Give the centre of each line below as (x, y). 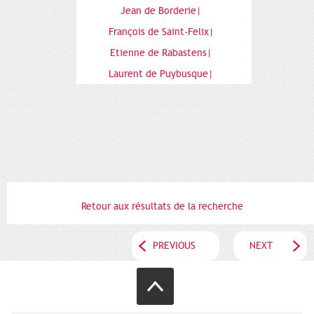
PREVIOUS (174, 245)
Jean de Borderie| (162, 11)
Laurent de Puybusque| (162, 74)
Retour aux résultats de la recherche (162, 206)
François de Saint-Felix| (162, 32)
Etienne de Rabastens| (162, 53)
